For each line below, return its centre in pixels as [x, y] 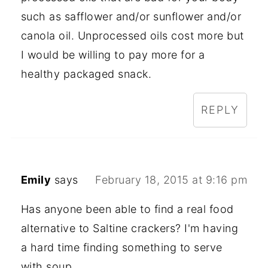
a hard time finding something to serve [121, 247]
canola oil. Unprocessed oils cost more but [132, 35]
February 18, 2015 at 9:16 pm [171, 179]
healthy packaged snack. [86, 74]
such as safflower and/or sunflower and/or [131, 16]
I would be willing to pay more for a [113, 54]
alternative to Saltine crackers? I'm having [130, 228]
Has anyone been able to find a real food [127, 209]
